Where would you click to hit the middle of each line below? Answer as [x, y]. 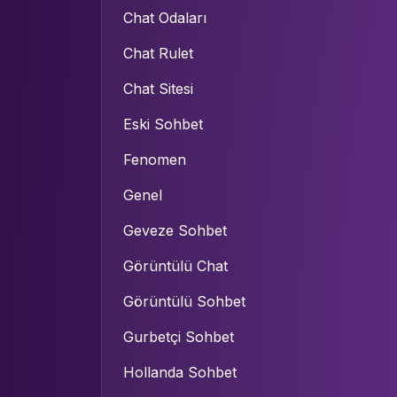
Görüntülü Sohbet [184, 301]
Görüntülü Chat [175, 266]
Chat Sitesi [158, 89]
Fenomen [155, 160]
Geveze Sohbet [175, 230]
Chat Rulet [158, 53]
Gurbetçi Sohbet [179, 337]
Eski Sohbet [163, 124]
